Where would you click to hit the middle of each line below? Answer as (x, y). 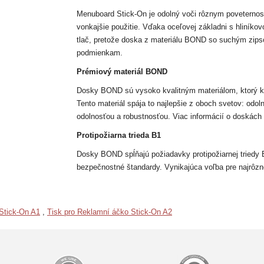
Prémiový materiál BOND (122, 72)
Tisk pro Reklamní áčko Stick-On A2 (110, 212)
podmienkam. (99, 53)
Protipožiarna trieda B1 (118, 135)
